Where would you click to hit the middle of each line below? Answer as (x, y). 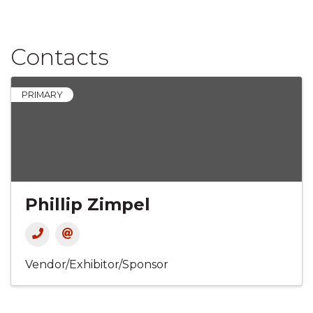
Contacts (60, 57)
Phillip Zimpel (88, 205)
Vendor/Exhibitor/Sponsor (97, 265)
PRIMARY (42, 95)
